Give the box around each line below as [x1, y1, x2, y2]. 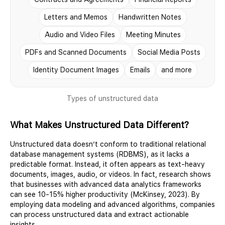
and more [161, 65, 192, 74]
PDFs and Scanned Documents [25, 48, 127, 56]
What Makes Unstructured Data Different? [10, 119, 191, 130]
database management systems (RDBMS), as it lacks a [10, 150, 189, 158]
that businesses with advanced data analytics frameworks [10, 180, 201, 188]
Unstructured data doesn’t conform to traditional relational [10, 140, 206, 148]
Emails [130, 65, 150, 74]
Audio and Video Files [44, 30, 115, 39]
